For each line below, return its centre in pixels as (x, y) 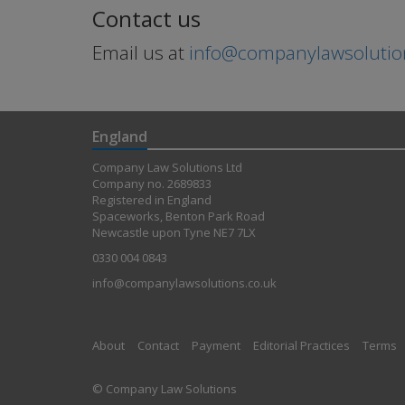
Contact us (146, 19)
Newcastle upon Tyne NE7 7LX (174, 233)
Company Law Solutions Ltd (167, 168)
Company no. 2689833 (152, 184)
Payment (216, 346)
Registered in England (152, 200)
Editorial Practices (301, 346)
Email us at (141, 53)
